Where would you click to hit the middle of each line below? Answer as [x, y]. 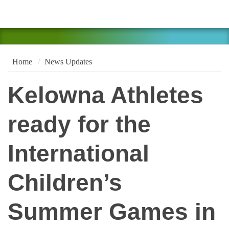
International [78, 154]
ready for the [79, 125]
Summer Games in [112, 212]
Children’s [65, 183]
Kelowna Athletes [106, 96]
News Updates [68, 61]
